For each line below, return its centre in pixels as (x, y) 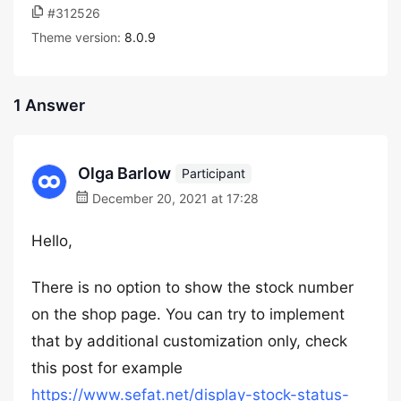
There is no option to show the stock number (192, 287)
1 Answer (49, 105)
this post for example (107, 368)
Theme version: (78, 37)
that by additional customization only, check (189, 341)
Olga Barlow (124, 173)
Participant (213, 173)
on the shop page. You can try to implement (188, 314)
